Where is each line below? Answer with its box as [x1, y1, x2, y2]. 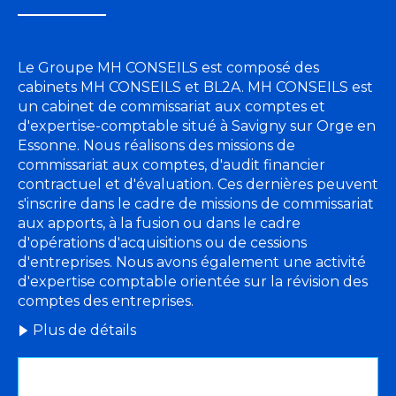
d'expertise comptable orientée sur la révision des [18, 273, 368, 291]
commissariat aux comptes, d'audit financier [18, 156, 325, 174]
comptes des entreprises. [18, 293, 194, 310]
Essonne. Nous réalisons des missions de [18, 137, 295, 155]
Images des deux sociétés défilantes [18, 356, 271, 374]
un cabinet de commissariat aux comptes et [18, 98, 325, 116]
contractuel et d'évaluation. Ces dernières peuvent [18, 176, 378, 194]
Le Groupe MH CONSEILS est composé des [18, 59, 319, 77]
